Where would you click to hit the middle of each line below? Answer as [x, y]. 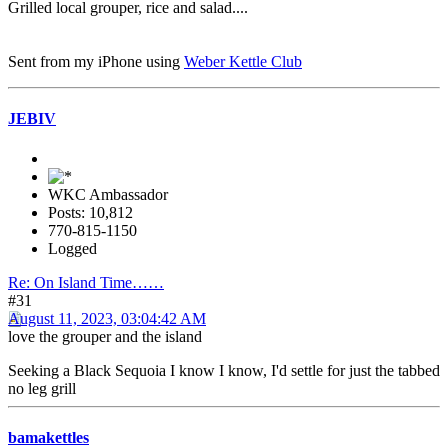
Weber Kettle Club [243, 62]
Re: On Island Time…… [86, 282]
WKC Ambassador [108, 194]
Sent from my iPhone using [96, 62]
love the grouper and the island [105, 336]
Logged [72, 248]
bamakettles [48, 437]
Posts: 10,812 [90, 212]
